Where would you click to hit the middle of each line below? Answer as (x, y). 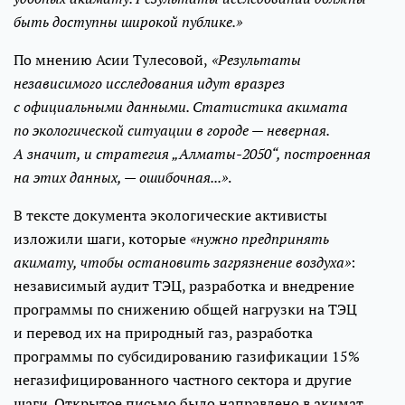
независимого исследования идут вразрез (149, 83)
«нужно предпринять (259, 238)
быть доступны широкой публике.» (128, 21)
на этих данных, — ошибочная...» (121, 177)
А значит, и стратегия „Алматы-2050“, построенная (192, 153)
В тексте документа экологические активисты (170, 215)
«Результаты (254, 59)
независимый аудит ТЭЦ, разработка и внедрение (184, 285)
